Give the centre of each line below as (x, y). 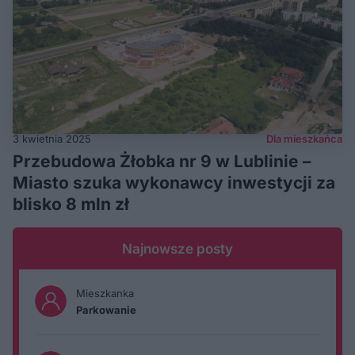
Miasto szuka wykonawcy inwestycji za (174, 182)
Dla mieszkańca (304, 138)
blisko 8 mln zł (71, 204)
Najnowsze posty (177, 248)
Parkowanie (106, 309)
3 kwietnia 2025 (52, 138)
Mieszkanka (105, 293)
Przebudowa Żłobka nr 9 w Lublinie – (162, 161)
